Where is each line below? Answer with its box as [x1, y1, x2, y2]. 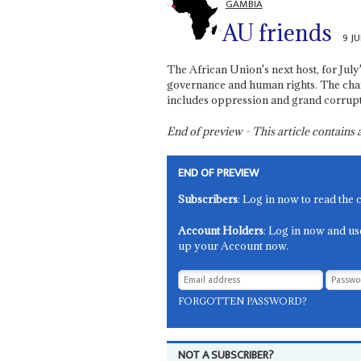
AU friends [222, 19, 332, 48]
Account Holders [178, 222, 264, 238]
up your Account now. [178, 238, 289, 253]
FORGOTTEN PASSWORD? [178, 294, 308, 307]
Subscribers [178, 191, 239, 206]
